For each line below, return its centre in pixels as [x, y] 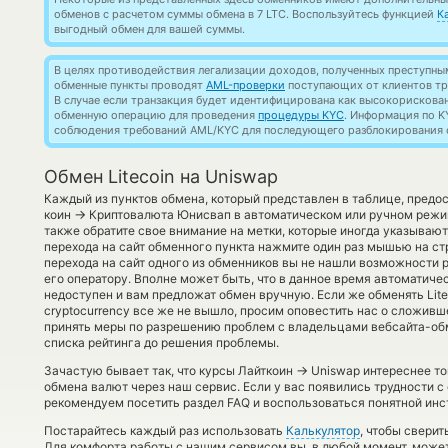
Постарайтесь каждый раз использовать [165, 430]
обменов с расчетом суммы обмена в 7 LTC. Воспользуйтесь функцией [245, 14]
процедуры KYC [301, 115]
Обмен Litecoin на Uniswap [161, 176]
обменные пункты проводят [130, 85]
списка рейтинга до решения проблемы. [161, 342]
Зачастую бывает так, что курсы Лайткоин [170, 370]
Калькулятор [323, 430]
